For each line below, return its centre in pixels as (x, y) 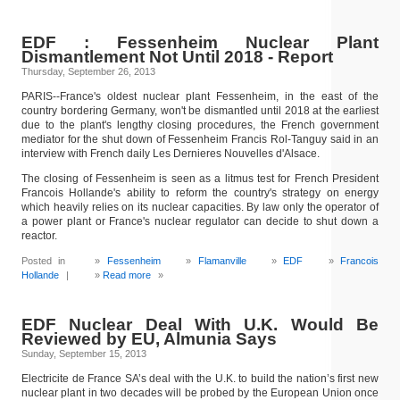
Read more (126, 275)
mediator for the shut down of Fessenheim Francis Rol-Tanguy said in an (200, 139)
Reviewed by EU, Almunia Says (149, 339)
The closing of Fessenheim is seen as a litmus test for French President (200, 179)
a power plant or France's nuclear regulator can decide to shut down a (200, 221)
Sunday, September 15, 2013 (84, 354)
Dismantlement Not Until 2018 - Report (177, 57)
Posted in (47, 261)
